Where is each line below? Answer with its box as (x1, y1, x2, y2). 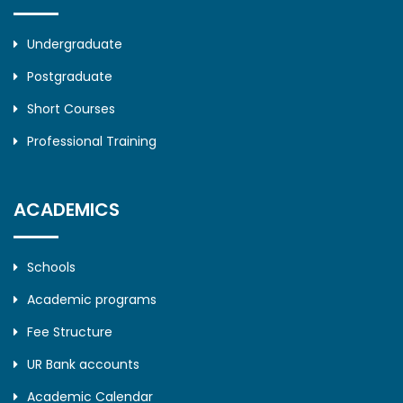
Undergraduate (27, 35, 122, 54)
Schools (27, 258, 76, 277)
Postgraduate (27, 67, 112, 86)
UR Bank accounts (27, 355, 139, 374)
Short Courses (27, 100, 115, 119)
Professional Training (27, 132, 157, 151)
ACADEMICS (13, 197, 120, 223)
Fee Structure (27, 323, 112, 342)
